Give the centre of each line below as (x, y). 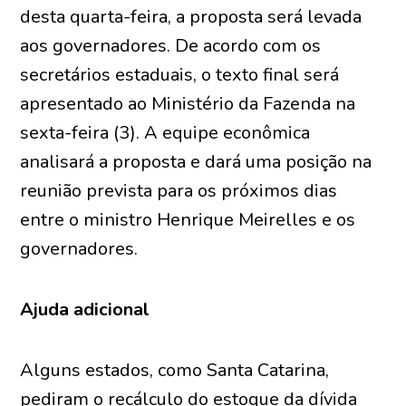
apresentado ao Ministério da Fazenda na (188, 104)
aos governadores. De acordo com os (171, 46)
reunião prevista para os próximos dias (179, 191)
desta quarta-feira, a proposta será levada (191, 17)
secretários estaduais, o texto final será (180, 75)
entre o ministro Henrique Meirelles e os (188, 220)
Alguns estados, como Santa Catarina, (175, 370)
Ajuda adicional (85, 309)
